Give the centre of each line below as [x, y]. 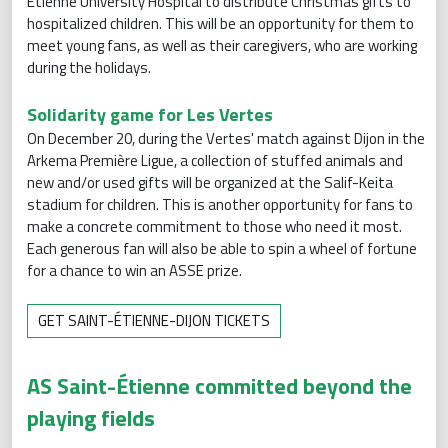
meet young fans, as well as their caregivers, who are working [222, 45]
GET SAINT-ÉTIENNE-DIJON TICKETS [154, 320]
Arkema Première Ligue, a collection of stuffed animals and [215, 160]
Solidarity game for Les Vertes [150, 114]
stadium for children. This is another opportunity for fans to [220, 204]
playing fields [91, 417]
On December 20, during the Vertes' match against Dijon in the [226, 138]
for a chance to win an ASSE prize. [136, 270]
